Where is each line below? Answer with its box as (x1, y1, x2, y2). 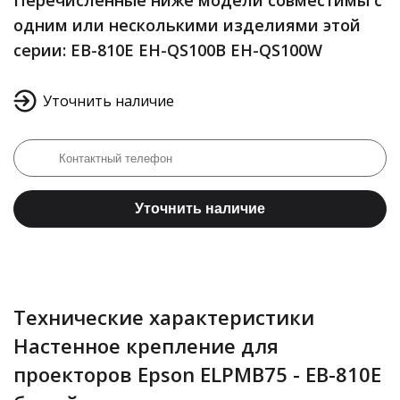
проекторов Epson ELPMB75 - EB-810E (13, 361, 381, 387)
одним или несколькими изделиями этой (13, 14, 361, 36)
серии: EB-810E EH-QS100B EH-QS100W (13, 39, 322, 61)
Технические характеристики (13, 304, 314, 330)
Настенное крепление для (13, 332, 279, 359)
